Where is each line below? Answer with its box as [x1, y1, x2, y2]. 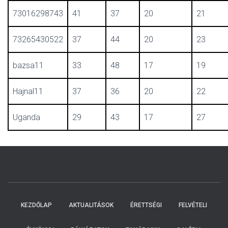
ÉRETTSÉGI [130, 202, 162, 209]
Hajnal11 [13, 87, 43, 96]
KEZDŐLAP [21, 202, 52, 209]
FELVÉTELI [179, 202, 207, 209]
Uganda [13, 112, 40, 122]
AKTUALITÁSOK [69, 202, 113, 209]
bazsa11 [13, 61, 44, 70]
